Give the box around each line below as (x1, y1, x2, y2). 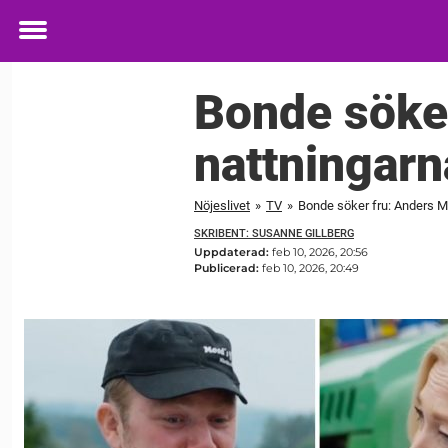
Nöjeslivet (194, 197, 250, 213)
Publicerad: (194, 261, 262, 276)
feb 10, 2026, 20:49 (262, 261, 359, 276)
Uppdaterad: (194, 245, 272, 260)
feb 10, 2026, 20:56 (272, 245, 368, 260)
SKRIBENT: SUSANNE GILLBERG (194, 226, 354, 240)
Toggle (19, 33, 73, 55)
